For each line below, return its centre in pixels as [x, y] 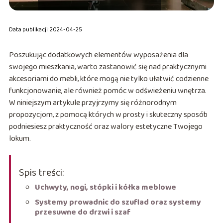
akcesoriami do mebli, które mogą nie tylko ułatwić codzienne [109, 79]
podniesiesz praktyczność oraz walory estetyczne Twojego [106, 127]
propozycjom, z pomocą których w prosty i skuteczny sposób [108, 115]
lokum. [20, 139]
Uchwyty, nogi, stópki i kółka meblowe [105, 188]
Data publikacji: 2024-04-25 [45, 30]
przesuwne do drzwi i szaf [82, 213]
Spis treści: [41, 173]
